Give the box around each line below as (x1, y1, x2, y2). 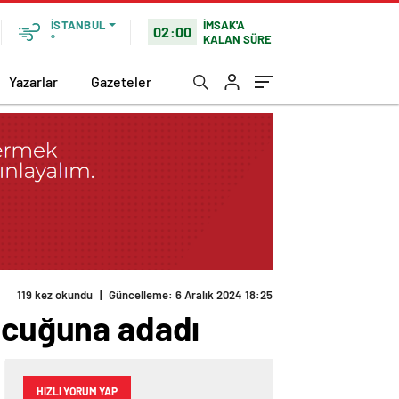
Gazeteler (91, 72, 151, 90)
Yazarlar (9, 72, 58, 90)
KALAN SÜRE (203, 31, 273, 46)
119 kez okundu (17, 288, 93, 303)
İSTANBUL (51, 18, 105, 32)
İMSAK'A (203, 17, 246, 32)
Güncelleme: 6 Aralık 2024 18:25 (109, 288, 273, 303)
